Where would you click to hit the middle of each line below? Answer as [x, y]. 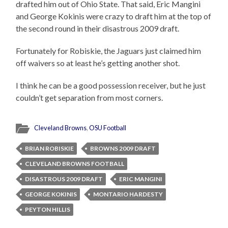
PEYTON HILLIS [48, 209]
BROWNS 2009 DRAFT [123, 148]
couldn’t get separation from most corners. [90, 97]
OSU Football [108, 127]
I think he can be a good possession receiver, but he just [111, 85]
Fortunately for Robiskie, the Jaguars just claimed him [109, 50]
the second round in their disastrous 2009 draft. [98, 28]
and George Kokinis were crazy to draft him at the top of [114, 16]
